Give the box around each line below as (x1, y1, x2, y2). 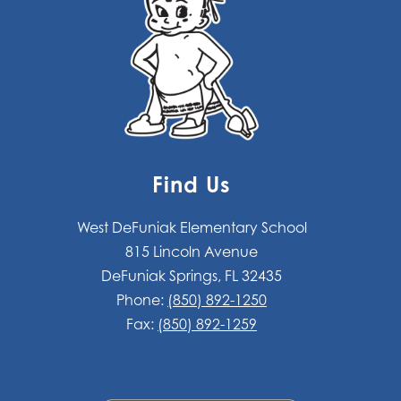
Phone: (116, 291, 167, 310)
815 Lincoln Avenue (125, 243, 258, 261)
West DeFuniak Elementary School (76, 218, 307, 237)
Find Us (152, 171, 231, 199)
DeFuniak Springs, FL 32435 (101, 267, 282, 286)
